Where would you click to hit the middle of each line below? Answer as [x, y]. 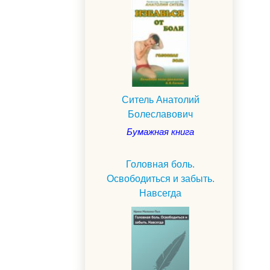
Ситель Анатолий [160, 99]
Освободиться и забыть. [160, 178]
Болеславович [160, 114]
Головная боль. [160, 164]
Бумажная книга [160, 131]
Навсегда [160, 193]
